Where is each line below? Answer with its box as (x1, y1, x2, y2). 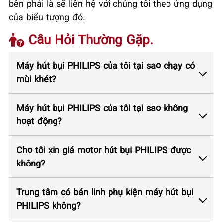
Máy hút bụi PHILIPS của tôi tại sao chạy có (16, 59, 195, 71)
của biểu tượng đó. (9, 10, 85, 23)
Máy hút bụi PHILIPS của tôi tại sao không (16, 101, 188, 113)
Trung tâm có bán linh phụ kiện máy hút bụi (16, 185, 193, 198)
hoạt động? (16, 114, 62, 127)
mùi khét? (16, 72, 56, 85)
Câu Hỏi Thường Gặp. (24, 30, 154, 48)
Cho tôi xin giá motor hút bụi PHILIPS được (16, 143, 191, 156)
